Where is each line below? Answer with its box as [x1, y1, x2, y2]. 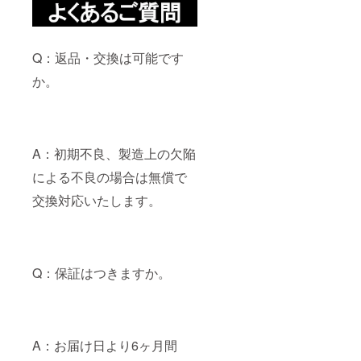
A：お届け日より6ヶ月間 [32, 336, 177, 355]
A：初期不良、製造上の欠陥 [32, 144, 196, 164]
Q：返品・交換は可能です [32, 48, 184, 68]
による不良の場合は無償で [32, 168, 187, 187]
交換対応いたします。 [32, 191, 161, 210]
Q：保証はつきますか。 [32, 263, 171, 283]
